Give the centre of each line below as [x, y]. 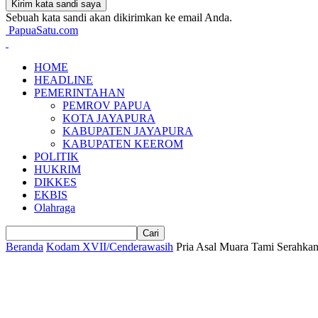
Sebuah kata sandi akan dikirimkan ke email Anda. [119, 17]
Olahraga [55, 208]
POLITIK [56, 157]
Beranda [24, 247]
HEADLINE [64, 80]
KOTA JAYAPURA [109, 118]
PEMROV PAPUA [107, 105]
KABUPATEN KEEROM [123, 144]
